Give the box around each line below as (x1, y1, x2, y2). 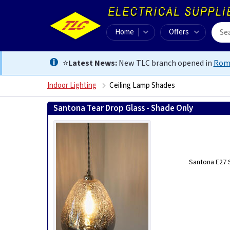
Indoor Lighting (47, 80, 97, 91)
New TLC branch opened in (117, 57, 214, 69)
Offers (169, 27, 189, 37)
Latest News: (68, 57, 117, 69)
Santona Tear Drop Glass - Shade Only (53, 102, 193, 114)
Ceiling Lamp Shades (109, 80, 175, 91)
